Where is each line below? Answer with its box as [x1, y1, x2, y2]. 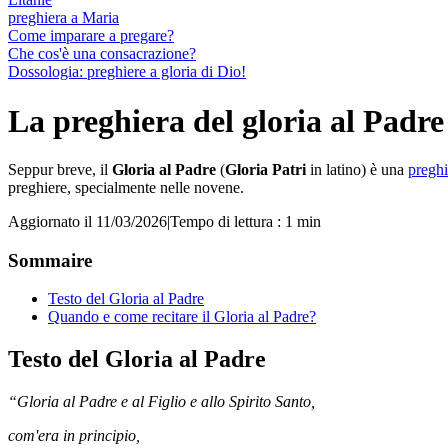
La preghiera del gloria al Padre [8, 102, 444, 139]
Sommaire [8, 249, 92, 271]
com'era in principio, [8, 427, 140, 445]
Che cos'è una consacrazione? [8, 45, 196, 63]
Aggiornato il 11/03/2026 [8, 212, 167, 230]
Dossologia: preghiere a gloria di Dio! [8, 63, 246, 81]
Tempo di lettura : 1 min [170, 212, 321, 230]
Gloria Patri [225, 160, 306, 178]
